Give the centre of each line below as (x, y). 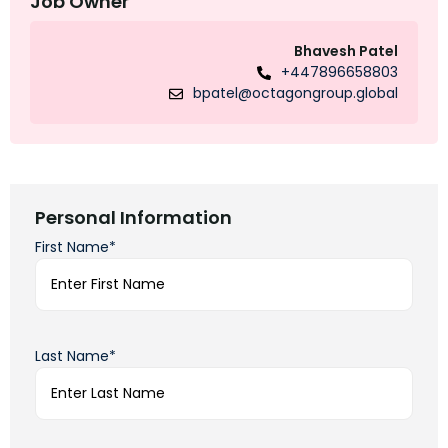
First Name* (75, 247)
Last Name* (75, 356)
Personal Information (133, 218)
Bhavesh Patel (346, 51)
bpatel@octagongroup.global (295, 93)
